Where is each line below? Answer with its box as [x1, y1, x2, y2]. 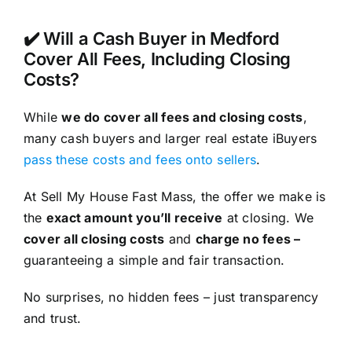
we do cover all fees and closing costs [61, 108, 303, 125]
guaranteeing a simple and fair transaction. [23, 251, 285, 268]
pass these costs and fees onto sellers [23, 151, 257, 167]
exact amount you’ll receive [46, 209, 223, 225]
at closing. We [222, 209, 314, 225]
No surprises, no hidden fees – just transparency [23, 288, 319, 305]
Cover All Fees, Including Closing [23, 48, 291, 69]
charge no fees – [195, 230, 301, 247]
